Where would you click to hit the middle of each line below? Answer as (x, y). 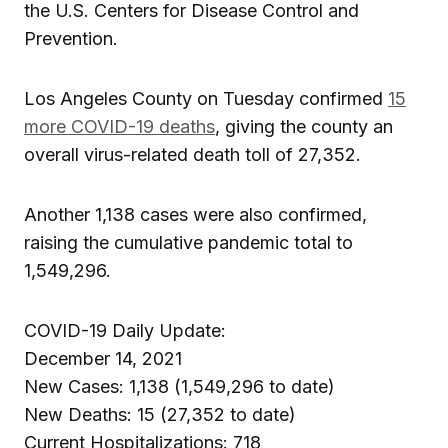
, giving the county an (304, 126)
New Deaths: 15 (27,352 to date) (160, 414)
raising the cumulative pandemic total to (188, 242)
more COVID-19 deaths (119, 126)
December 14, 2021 (103, 358)
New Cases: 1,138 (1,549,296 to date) (179, 386)
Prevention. (71, 38)
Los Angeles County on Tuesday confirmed (206, 98)
